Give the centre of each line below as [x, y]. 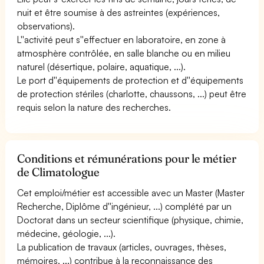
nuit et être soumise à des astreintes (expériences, [119, 12]
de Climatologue [59, 172]
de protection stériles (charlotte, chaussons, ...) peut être [132, 93]
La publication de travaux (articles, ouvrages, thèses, [122, 247]
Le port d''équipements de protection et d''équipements [131, 80]
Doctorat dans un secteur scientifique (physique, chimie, [131, 220]
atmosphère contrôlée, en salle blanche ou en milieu [124, 53]
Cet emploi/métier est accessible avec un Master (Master [131, 192]
